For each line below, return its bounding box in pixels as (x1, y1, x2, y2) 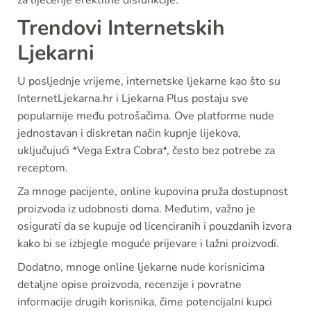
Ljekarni (17, 39, 94, 67)
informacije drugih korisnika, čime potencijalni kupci (17, 294, 272, 310)
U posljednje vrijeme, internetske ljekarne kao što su (17, 74, 280, 89)
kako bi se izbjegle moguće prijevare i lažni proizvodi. (17, 236, 279, 251)
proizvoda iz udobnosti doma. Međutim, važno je (17, 201, 255, 217)
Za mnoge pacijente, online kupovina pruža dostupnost (17, 184, 288, 199)
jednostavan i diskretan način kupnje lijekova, (17, 126, 241, 141)
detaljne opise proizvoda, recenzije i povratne (17, 277, 242, 292)
